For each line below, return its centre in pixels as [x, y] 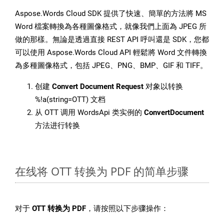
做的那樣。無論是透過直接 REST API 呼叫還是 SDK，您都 [112, 40]
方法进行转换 [57, 126]
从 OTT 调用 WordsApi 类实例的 [89, 113]
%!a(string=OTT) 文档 [70, 100]
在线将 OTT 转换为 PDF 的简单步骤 [102, 171]
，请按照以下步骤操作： [127, 209]
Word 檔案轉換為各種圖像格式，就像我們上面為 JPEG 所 [111, 27]
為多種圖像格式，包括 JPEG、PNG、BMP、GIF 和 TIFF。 [111, 66]
